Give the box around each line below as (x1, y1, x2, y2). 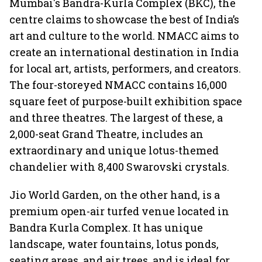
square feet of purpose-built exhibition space (9, 94, 242, 108)
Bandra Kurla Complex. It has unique (9, 220, 203, 235)
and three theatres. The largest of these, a (9, 111, 223, 125)
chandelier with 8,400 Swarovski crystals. (9, 160, 229, 174)
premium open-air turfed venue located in (9, 204, 229, 218)
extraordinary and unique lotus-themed (9, 143, 219, 157)
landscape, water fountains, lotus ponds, (9, 237, 219, 251)
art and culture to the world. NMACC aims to (9, 29, 239, 43)
